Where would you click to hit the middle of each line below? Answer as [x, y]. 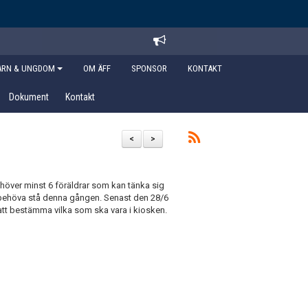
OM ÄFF [97, 68]
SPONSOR [149, 68]
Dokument [29, 97]
